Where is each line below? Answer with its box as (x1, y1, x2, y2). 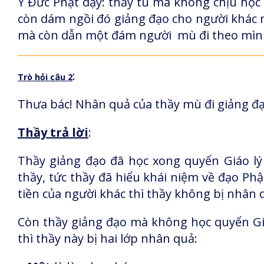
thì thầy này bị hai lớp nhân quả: (18, 230, 197, 246)
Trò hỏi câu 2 (18, 71, 72, 82)
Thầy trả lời (18, 124, 88, 140)
